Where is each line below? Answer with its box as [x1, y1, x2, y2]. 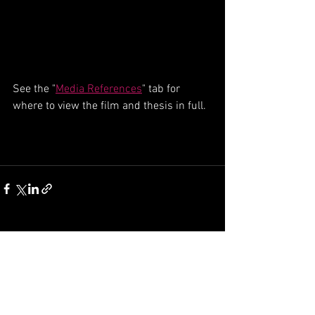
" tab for [142, 82, 183, 96]
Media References [56, 82, 142, 96]
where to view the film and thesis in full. [13, 98, 206, 113]
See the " [13, 82, 56, 96]
